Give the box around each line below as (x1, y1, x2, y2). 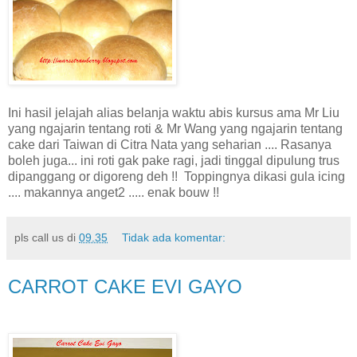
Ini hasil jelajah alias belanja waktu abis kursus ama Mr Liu (8, 105, 339, 120)
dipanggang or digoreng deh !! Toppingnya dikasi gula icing (8, 169, 345, 183)
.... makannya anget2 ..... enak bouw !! (8, 185, 219, 199)
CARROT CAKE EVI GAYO (8, 275, 242, 297)
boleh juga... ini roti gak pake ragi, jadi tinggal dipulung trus (8, 153, 339, 167)
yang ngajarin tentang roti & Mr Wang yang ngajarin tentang (8, 121, 343, 135)
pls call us (14, 230, 64, 244)
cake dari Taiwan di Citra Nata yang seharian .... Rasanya (8, 137, 331, 151)
